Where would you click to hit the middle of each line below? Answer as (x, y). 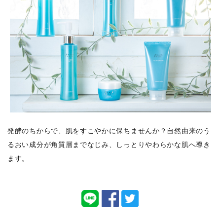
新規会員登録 (118, 20)
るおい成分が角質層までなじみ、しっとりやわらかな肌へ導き (109, 145)
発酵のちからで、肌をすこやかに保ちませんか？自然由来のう (109, 131)
